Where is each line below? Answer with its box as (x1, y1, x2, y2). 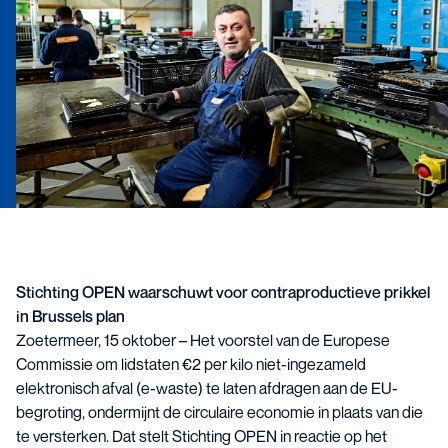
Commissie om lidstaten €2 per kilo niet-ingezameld (16, 354, 366, 375)
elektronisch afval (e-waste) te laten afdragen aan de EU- (16, 378, 398, 399)
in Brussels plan (16, 306, 125, 327)
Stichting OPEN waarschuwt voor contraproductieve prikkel (16, 282, 430, 303)
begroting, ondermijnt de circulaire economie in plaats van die (16, 402, 423, 423)
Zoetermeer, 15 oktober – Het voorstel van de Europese (16, 330, 390, 351)
